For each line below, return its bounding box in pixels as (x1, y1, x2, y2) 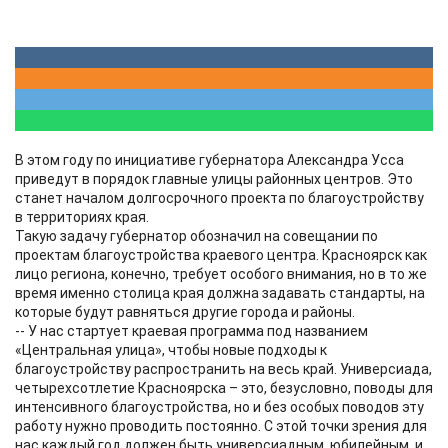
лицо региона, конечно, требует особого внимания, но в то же (15, 266, 427, 282)
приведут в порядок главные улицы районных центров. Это (15, 171, 413, 187)
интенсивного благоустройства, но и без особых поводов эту (15, 399, 424, 415)
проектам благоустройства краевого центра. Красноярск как (15, 247, 427, 263)
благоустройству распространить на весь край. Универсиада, (15, 361, 432, 377)
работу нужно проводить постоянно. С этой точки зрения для (15, 418, 427, 434)
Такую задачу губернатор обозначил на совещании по (15, 228, 378, 244)
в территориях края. (15, 209, 149, 225)
